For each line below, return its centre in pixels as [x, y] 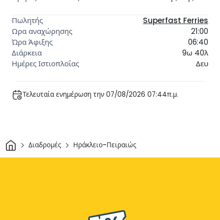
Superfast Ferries [176, 20]
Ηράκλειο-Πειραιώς [105, 145]
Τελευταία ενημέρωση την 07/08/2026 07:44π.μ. [100, 95]
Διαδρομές [45, 145]
